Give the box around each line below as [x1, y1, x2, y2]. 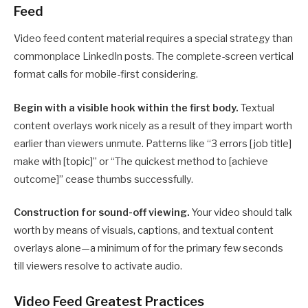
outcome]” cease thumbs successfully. [14, 173, 193, 186]
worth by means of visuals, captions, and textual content [14, 223, 274, 236]
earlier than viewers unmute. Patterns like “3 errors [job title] [14, 137, 291, 150]
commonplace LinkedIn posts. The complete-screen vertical [14, 50, 294, 63]
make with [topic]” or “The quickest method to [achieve [14, 155, 268, 168]
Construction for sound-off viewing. [14, 206, 190, 219]
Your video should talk [190, 206, 292, 219]
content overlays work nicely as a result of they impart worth [14, 119, 292, 132]
